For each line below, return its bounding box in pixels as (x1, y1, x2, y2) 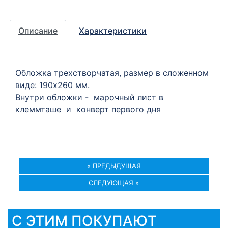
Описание (18, 25, 58, 36)
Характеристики (79, 25, 147, 36)
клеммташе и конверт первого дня (15, 104, 161, 115)
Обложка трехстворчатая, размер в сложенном (15, 68, 209, 78)
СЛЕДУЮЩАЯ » (89, 179, 139, 187)
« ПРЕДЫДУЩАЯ (87, 162, 141, 170)
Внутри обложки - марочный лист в (15, 92, 163, 102)
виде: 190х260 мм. (15, 80, 90, 90)
